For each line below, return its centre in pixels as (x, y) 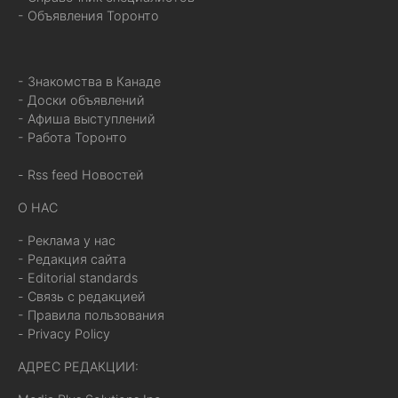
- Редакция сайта (72, 259)
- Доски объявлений (81, 100)
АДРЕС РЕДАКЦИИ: (78, 367)
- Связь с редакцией (82, 297)
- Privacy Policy (64, 334)
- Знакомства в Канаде (89, 82)
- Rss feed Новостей (81, 175)
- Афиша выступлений (87, 119)
